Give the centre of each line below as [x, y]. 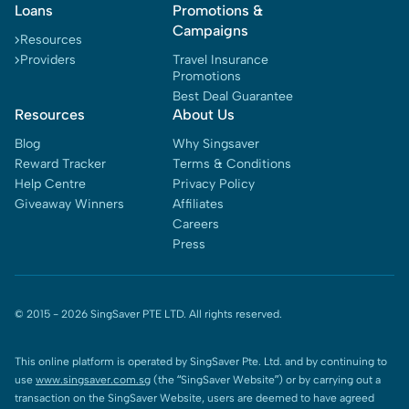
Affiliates [199, 204]
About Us [204, 115]
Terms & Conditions [232, 164]
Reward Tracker [60, 164]
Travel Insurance [221, 60]
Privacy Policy [214, 184]
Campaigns [211, 31]
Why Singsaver [216, 144]
